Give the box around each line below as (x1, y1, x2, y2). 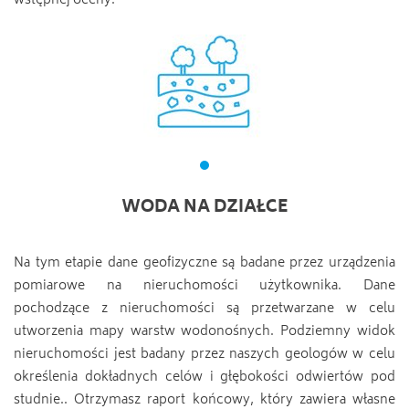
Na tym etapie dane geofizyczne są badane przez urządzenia (14, 252, 395, 275)
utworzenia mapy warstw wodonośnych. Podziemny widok (14, 320, 395, 343)
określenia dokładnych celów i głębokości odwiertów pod (14, 366, 395, 389)
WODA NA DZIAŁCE (121, 194, 288, 223)
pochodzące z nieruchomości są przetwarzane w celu (14, 298, 395, 320)
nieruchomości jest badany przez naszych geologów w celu (14, 343, 395, 366)
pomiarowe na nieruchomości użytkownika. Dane (14, 275, 395, 298)
